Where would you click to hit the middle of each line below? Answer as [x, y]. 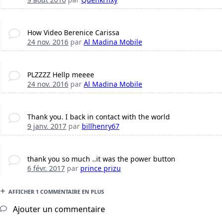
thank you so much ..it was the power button [101, 159]
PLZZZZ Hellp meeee [60, 75]
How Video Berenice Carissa [73, 33]
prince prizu [100, 168]
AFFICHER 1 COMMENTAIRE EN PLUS [56, 192]
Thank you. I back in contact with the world [98, 117]
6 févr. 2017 [46, 168]
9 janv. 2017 [47, 126]
